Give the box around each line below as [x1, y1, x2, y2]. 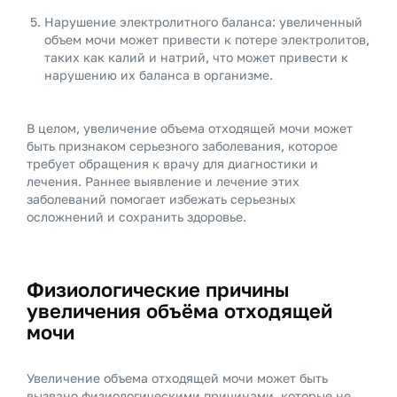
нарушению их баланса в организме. [44, 67, 273, 82]
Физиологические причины [27, 277, 289, 301]
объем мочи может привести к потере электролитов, [44, 32, 370, 47]
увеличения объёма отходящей [27, 299, 332, 323]
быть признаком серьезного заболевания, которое [27, 138, 338, 153]
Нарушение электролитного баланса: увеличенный [44, 14, 362, 29]
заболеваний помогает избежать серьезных [27, 191, 296, 206]
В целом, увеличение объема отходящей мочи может [27, 121, 353, 136]
